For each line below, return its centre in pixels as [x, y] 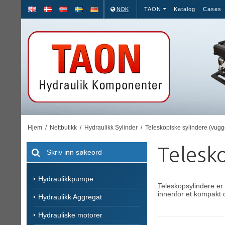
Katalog [184, 9]
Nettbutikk [63, 127]
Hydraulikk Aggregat [70, 197]
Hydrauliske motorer [70, 215]
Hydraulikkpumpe [66, 179]
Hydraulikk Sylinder [111, 127]
